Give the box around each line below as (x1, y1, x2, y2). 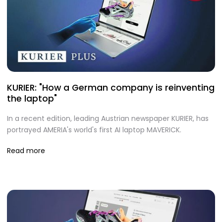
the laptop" (7, 93, 57, 105)
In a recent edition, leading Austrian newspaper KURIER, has (7, 113, 209, 123)
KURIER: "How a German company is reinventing (7, 82, 215, 94)
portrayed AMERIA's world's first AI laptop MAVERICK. (7, 124, 181, 135)
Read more (7, 145, 45, 156)
